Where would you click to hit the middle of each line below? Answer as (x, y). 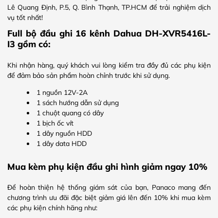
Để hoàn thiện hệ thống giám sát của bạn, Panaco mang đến (109, 188)
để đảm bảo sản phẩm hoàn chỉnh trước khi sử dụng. (89, 76)
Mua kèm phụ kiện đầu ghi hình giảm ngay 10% (107, 166)
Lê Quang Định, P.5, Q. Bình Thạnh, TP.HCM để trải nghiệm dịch (109, 7)
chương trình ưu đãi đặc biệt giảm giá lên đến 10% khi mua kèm (109, 198)
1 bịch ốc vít (55, 123)
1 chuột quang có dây (70, 113)
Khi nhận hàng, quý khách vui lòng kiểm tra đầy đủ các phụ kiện (109, 65)
